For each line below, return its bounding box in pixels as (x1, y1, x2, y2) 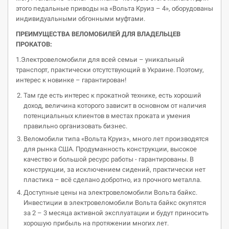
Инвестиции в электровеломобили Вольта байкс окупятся (24, 199, 206, 207)
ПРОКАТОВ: (16, 40, 52, 48)
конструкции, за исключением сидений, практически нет (24, 166, 205, 173)
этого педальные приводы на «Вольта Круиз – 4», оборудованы (16, 5, 213, 12)
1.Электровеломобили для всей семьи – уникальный (16, 56, 185, 63)
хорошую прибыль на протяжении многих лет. (24, 219, 169, 227)
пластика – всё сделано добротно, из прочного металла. (24, 176, 201, 184)
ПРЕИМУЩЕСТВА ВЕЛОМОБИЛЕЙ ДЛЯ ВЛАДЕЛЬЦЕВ (16, 30, 180, 38)
